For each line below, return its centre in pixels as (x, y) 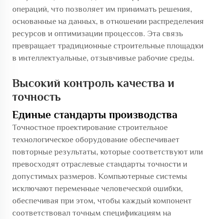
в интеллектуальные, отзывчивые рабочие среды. (103, 58)
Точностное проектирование (65, 127)
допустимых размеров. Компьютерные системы (100, 176)
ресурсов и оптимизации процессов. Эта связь (98, 33)
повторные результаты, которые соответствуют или (108, 152)
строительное (143, 127)
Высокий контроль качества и (93, 83)
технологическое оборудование (71, 140)
